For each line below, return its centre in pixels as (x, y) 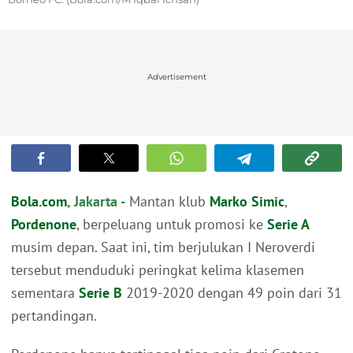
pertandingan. (54, 316)
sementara (45, 293)
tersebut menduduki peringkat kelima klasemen (158, 270)
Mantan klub (167, 202)
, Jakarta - (96, 202)
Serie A (288, 225)
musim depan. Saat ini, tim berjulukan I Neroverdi (163, 247)
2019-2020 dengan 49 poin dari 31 (232, 293)
